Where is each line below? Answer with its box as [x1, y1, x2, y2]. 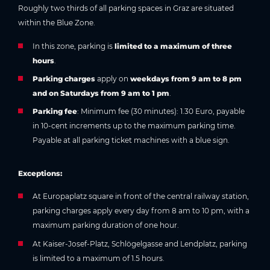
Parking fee [33, 107, 77, 116]
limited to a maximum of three [115, 41, 232, 51]
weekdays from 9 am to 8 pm [130, 74, 242, 83]
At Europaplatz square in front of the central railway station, [33, 192, 249, 201]
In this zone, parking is [33, 41, 115, 51]
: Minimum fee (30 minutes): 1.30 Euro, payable [77, 107, 245, 116]
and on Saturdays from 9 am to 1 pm [33, 88, 169, 98]
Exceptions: [18, 168, 62, 178]
